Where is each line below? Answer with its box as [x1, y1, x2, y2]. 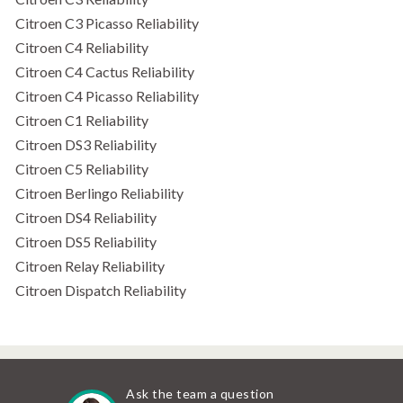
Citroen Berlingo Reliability [15, 184, 184, 201]
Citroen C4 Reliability [15, 39, 148, 56]
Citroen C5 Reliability [15, 160, 148, 177]
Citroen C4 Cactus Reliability [15, 63, 194, 80]
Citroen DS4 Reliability [15, 209, 157, 226]
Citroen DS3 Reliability [15, 136, 157, 153]
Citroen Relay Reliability [15, 257, 165, 274]
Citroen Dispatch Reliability [15, 282, 186, 299]
